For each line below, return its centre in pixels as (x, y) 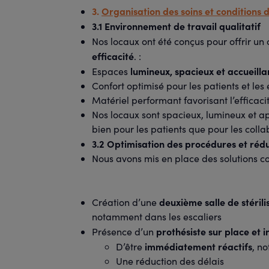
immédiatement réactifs (198, 246)
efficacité (113, 56)
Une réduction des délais (170, 261)
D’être (130, 246)
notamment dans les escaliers (157, 216)
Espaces (111, 71)
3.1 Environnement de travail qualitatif (176, 26)
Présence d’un (124, 231)
